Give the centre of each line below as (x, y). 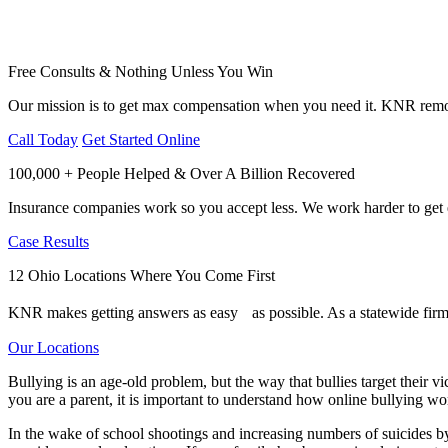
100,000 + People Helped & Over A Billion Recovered (181, 173)
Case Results (48, 241)
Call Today (43, 139)
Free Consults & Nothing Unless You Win (140, 71)
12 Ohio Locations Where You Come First (141, 275)
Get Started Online (141, 139)
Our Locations (53, 347)
